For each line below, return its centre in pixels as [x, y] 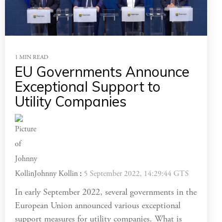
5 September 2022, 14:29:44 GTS [136, 174]
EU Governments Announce [102, 72]
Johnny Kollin [55, 174]
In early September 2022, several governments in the [106, 193]
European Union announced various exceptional [98, 206]
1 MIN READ [31, 58]
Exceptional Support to [88, 87]
